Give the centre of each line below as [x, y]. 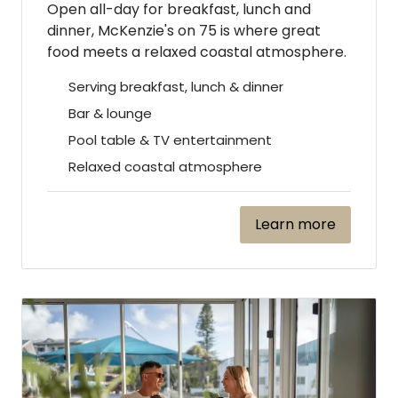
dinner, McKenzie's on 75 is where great [184, 30]
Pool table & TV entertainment [170, 139]
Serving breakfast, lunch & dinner [176, 86]
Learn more [295, 224]
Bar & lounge [110, 113]
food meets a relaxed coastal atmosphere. [197, 52]
